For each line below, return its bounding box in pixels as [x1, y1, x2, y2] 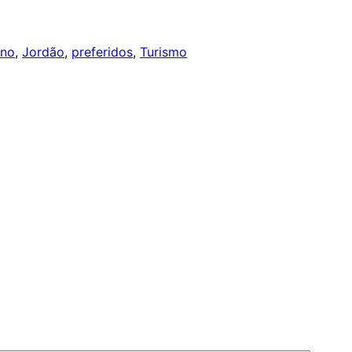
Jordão [22, 43, 64, 60]
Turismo [140, 43, 187, 60]
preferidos [71, 43, 133, 60]
